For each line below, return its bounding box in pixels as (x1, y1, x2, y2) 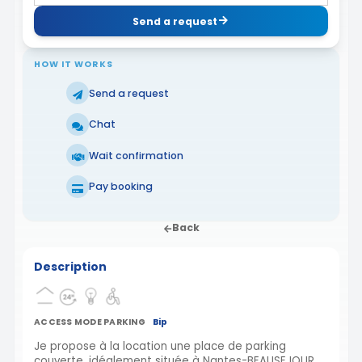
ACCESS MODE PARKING (34, 315, 145, 328)
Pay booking (89, 179, 153, 194)
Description (34, 259, 107, 276)
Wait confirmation (89, 148, 183, 162)
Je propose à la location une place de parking (34, 338, 286, 354)
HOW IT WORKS (34, 58, 113, 71)
